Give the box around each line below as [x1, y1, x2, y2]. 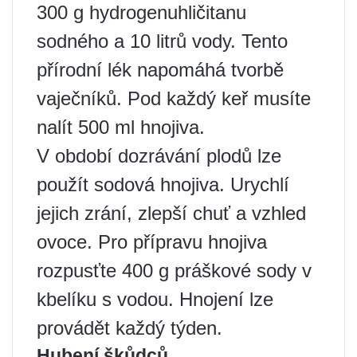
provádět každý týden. [37, 316, 222, 339]
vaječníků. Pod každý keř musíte [37, 87, 311, 109]
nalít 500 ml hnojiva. [37, 116, 205, 138]
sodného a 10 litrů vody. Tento [37, 29, 288, 52]
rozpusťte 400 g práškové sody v [37, 259, 312, 281]
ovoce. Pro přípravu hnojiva [37, 230, 267, 253]
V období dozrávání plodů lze [37, 144, 281, 167]
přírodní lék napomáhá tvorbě [37, 58, 284, 80]
